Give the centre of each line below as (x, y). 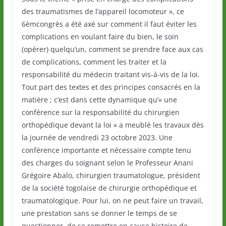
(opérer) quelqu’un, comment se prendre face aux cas (112, 49)
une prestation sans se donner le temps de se (99, 213)
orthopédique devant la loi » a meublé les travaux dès (112, 125)
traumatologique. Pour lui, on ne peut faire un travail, (112, 201)
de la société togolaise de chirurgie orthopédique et (109, 188)
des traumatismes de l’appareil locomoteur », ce (103, 12)
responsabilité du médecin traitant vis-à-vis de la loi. (110, 75)
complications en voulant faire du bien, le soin (100, 37)
